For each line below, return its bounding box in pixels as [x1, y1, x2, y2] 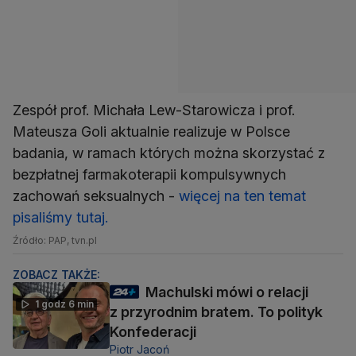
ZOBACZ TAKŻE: [13, 267, 100, 281]
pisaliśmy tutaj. [13, 208, 108, 226]
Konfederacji [110, 323, 196, 340]
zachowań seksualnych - [13, 187, 179, 204]
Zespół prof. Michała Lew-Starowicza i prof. [13, 101, 295, 118]
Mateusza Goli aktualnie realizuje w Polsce [13, 122, 290, 140]
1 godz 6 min [35, 297, 94, 310]
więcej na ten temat [179, 187, 306, 204]
